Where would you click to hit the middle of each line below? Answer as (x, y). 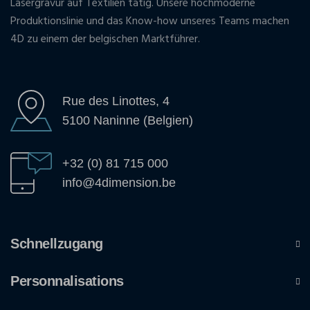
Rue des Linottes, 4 (116, 101)
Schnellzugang (57, 244)
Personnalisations (67, 281)
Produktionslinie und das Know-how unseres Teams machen (150, 22)
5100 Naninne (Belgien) (128, 121)
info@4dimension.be (119, 183)
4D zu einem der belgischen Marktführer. (105, 40)
